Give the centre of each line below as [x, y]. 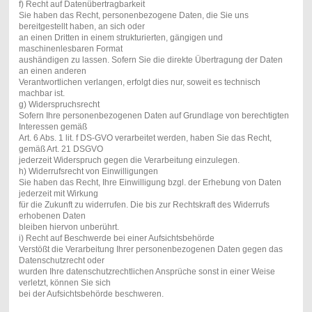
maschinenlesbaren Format [70, 48]
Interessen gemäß [53, 126]
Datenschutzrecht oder [61, 260]
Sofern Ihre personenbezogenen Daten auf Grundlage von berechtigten [154, 115]
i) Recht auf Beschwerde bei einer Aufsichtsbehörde [116, 238]
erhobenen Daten [52, 216]
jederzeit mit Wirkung [58, 193]
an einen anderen [52, 71]
